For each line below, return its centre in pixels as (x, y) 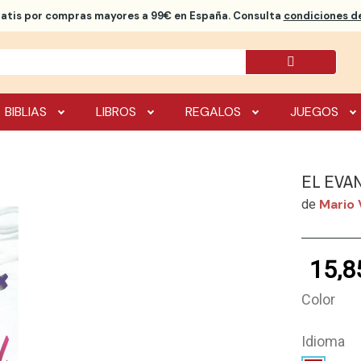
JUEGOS (315, 111)
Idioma (324, 342)
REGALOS (214, 111)
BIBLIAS (26, 111)
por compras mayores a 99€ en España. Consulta (152, 16)
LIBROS (116, 111)
